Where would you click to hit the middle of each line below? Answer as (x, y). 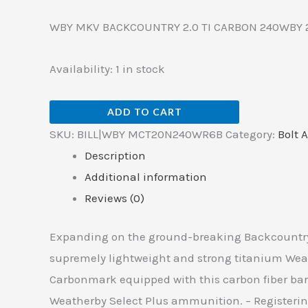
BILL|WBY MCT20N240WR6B (150, 134)
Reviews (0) (114, 198)
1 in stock (140, 68)
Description (115, 155)
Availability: (81, 68)
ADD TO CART (144, 111)
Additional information (146, 176)
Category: (252, 134)
